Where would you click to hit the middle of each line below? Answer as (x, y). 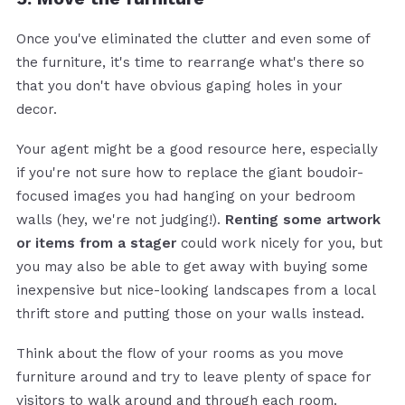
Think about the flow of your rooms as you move (180, 353)
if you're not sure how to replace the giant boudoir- (190, 172)
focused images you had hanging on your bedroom (186, 196)
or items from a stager (96, 243)
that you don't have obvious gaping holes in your (179, 85)
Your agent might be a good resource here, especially (197, 149)
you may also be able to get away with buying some (192, 266)
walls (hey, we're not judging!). (121, 219)
